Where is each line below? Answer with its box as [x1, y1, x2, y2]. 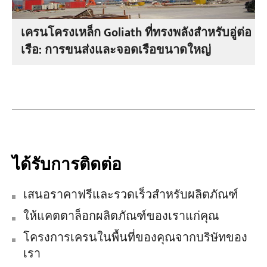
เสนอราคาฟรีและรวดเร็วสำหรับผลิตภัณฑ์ [23, 185, 238, 205]
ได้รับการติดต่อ [11, 151, 122, 179]
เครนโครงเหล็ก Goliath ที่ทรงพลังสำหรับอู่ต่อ [21, 23, 252, 44]
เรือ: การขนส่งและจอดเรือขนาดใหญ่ [21, 41, 212, 61]
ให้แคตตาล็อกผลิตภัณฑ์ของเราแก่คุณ [23, 207, 219, 226]
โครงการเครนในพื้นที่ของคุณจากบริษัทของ [23, 228, 247, 249]
